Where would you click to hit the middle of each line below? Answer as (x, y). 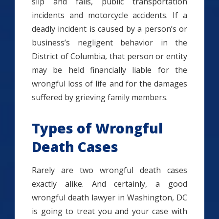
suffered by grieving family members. (100, 97)
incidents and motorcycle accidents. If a (109, 15)
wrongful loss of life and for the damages (109, 84)
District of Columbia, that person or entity (109, 56)
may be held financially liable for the (109, 70)
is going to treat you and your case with (109, 211)
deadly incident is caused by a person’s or (109, 29)
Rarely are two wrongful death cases (109, 170)
